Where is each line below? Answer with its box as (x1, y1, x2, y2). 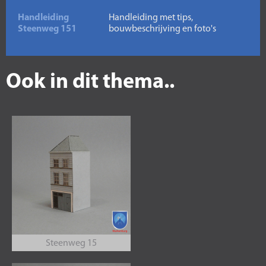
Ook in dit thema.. (6, 72, 175, 93)
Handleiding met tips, (109, 13, 193, 23)
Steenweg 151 (18, 24, 77, 34)
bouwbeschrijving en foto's (109, 24, 216, 34)
